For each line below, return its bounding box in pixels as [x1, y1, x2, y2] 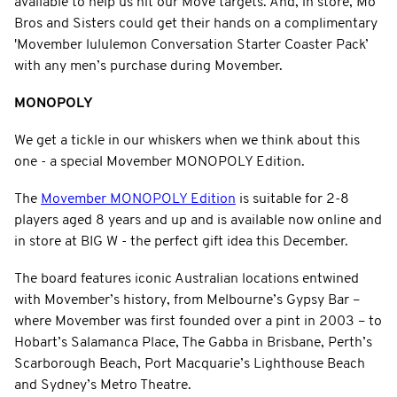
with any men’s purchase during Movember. [14, 58, 283, 74]
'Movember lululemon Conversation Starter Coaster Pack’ [14, 37, 369, 52]
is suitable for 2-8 [236, 191, 349, 206]
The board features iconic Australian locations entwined [14, 271, 359, 286]
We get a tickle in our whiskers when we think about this [14, 133, 360, 148]
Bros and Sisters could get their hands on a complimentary [14, 16, 378, 31]
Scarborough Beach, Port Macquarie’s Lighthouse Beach [14, 356, 365, 371]
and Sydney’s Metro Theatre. [14, 378, 191, 393]
